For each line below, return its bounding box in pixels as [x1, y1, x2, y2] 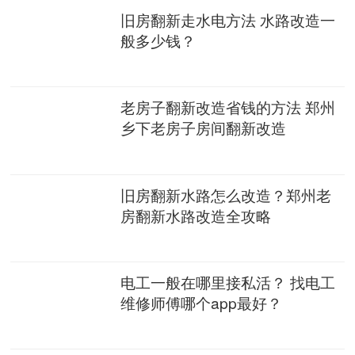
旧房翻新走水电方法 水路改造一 [120, 9, 336, 31]
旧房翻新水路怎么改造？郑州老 [120, 183, 332, 205]
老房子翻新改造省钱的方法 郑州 [120, 96, 336, 118]
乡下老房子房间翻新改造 [120, 116, 287, 139]
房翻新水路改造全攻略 [120, 204, 272, 226]
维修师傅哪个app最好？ [120, 291, 283, 313]
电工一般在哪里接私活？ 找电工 [120, 270, 336, 292]
